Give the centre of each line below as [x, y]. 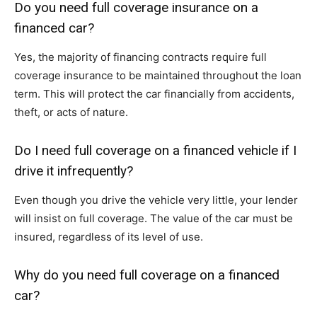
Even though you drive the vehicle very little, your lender [156, 200]
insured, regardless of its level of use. [109, 237]
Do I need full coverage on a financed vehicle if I [155, 151]
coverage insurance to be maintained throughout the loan [158, 76]
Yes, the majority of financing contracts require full [140, 57]
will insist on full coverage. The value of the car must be [154, 219]
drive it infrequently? [74, 171]
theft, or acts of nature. [71, 113]
